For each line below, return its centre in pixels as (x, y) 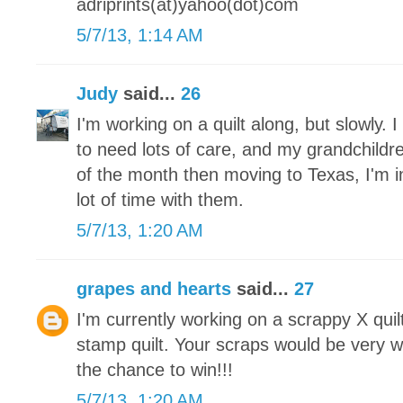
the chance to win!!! (155, 370)
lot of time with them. (160, 200)
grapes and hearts (154, 289)
